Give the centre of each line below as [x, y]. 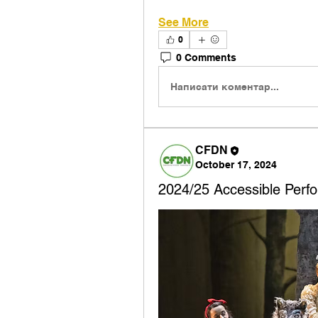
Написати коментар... [225, 86]
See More [183, 23]
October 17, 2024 [236, 165]
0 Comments [206, 57]
